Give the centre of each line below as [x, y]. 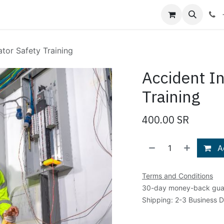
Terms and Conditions [177, 176]
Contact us [120, 14]
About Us [74, 14]
